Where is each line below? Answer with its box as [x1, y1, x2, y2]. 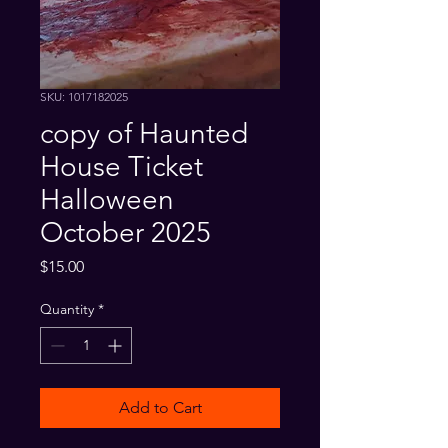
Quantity [40, 299, 94, 318]
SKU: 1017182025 [40, 88, 128, 104]
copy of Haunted [40, 116, 248, 150]
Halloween [40, 182, 174, 216]
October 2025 [40, 215, 211, 249]
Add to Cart [118, 397, 202, 417]
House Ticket [40, 149, 203, 183]
